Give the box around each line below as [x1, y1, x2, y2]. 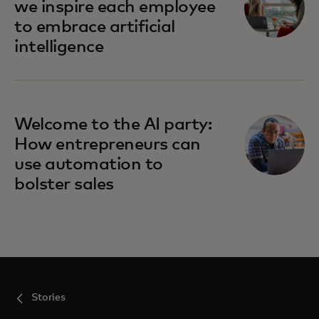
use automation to [14, 156, 163, 174]
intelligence [14, 38, 104, 56]
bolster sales [14, 176, 114, 194]
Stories [31, 293, 66, 303]
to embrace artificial [14, 19, 175, 36]
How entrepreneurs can [14, 136, 201, 154]
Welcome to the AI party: [14, 116, 212, 134]
